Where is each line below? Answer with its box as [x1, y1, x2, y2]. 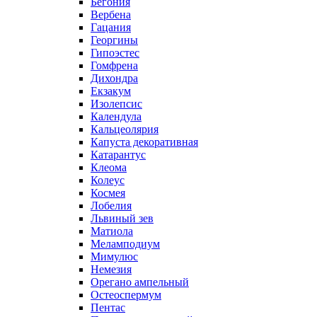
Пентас [91, 301, 125, 313]
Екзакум [91, 84, 131, 97]
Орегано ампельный [91, 275, 189, 288]
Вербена [91, 8, 131, 21]
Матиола [91, 224, 133, 237]
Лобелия [91, 199, 132, 212]
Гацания [91, 21, 131, 33]
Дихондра [91, 71, 138, 84]
